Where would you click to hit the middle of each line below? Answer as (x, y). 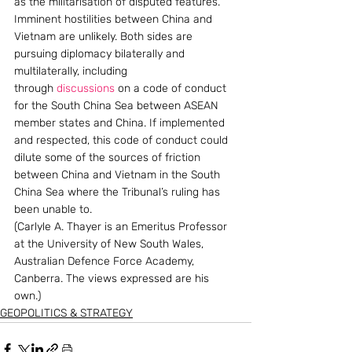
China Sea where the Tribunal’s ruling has (119, 192)
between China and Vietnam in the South (119, 175)
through (35, 88)
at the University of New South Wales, (110, 244)
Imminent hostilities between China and (115, 19)
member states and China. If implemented (121, 123)
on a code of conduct (172, 88)
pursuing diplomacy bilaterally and (101, 54)
